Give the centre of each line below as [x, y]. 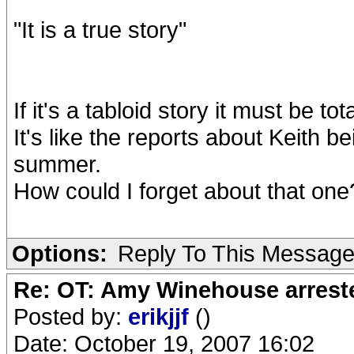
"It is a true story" [100, 30]
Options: [60, 253]
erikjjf [162, 316]
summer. [57, 164]
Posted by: [71, 316]
